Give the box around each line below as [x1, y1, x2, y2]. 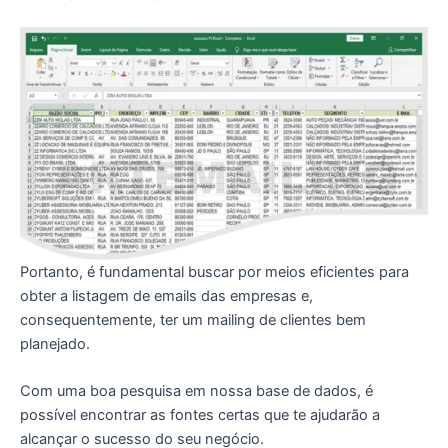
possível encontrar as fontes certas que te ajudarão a [20, 405, 380, 424]
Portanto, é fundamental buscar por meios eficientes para [20, 262, 409, 281]
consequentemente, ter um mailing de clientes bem [20, 310, 366, 329]
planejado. [20, 334, 90, 353]
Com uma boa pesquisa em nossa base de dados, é [20, 381, 373, 400]
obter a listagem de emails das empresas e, [20, 286, 313, 305]
